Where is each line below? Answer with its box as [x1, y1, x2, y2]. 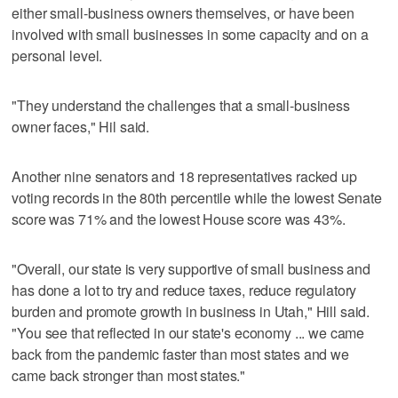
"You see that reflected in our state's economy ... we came [12, 322, 365, 343]
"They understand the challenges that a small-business [12, 94, 350, 115]
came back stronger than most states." [12, 364, 246, 386]
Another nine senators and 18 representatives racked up [12, 165, 357, 187]
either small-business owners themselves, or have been [12, 2, 354, 23]
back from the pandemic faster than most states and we [12, 343, 349, 364]
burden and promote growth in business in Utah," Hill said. [12, 300, 370, 322]
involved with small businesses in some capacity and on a [12, 23, 369, 44]
